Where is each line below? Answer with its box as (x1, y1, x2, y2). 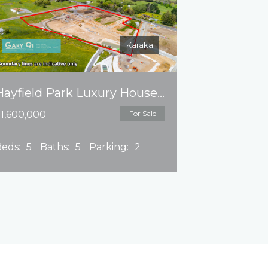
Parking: (89, 141, 129, 153)
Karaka (126, 40, 153, 50)
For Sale (129, 109, 156, 118)
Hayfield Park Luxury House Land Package (157, 86, 165, 100)
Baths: (39, 141, 69, 153)
